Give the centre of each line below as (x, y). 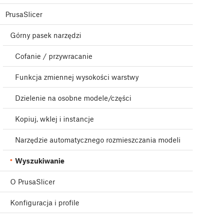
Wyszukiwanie (40, 161)
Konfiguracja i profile (45, 203)
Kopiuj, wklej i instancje (54, 119)
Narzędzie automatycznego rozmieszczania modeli (98, 140)
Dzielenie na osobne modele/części (73, 98)
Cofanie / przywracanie (54, 56)
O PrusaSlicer (33, 182)
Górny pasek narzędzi (46, 35)
